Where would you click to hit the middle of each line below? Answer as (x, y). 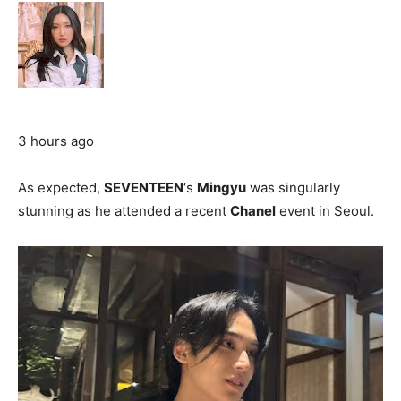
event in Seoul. (325, 211)
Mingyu (222, 188)
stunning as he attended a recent (124, 211)
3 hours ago (56, 141)
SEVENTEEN (144, 188)
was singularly (293, 188)
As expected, (61, 188)
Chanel (253, 211)
